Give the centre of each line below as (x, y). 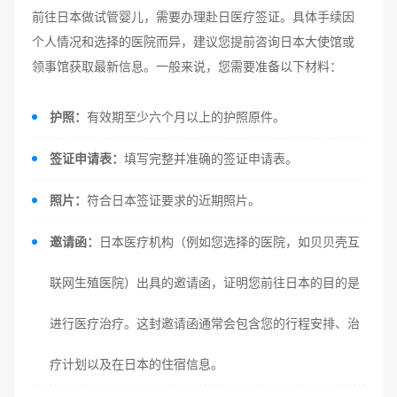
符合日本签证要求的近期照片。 (174, 200)
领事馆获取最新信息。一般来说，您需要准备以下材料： (187, 66)
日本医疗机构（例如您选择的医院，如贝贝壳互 (230, 241)
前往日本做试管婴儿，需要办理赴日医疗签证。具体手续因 (193, 16)
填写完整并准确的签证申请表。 (211, 158)
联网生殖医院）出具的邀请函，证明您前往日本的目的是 (205, 282)
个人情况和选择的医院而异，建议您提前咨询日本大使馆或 (193, 41)
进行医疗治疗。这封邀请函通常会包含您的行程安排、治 (205, 323)
